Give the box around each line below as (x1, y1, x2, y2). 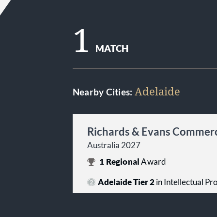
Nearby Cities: (73, 87, 135, 97)
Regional (104, 157, 141, 167)
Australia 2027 (87, 140, 140, 150)
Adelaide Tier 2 (97, 177, 155, 187)
